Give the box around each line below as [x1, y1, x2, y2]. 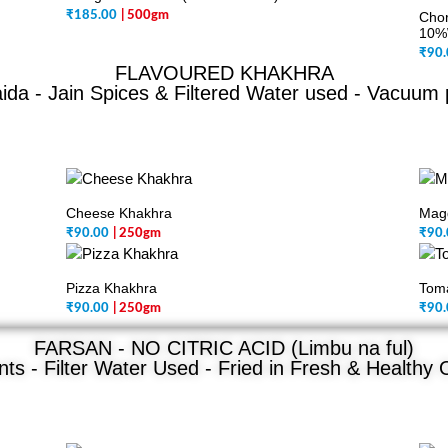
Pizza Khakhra [66, 280, 158, 296]
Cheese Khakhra [66, 205, 173, 221]
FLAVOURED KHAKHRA [114, 62, 334, 84]
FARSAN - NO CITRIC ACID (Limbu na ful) [34, 337, 414, 359]
